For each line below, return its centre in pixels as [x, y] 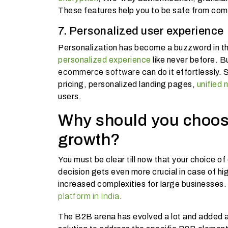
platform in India [89, 196]
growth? [89, 139]
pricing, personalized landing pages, [127, 84]
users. [71, 96]
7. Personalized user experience [141, 31]
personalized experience [105, 60]
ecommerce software [99, 72]
